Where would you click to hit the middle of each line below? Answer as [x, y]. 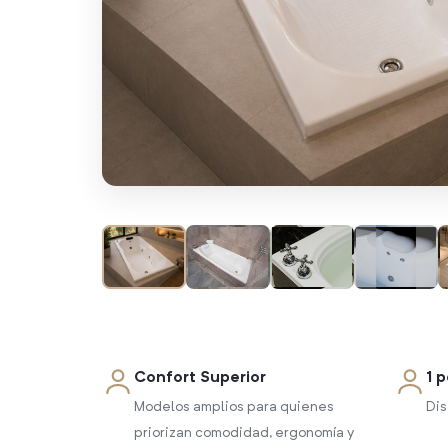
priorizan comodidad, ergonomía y [244, 433]
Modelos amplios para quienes [234, 407]
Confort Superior [200, 378]
